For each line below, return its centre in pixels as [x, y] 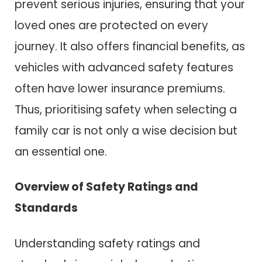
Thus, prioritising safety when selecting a [126, 109]
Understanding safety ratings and [107, 243]
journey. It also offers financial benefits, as [130, 46]
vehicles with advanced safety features [124, 67]
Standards [46, 208]
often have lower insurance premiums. [120, 88]
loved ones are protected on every [111, 25]
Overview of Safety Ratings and [106, 187]
